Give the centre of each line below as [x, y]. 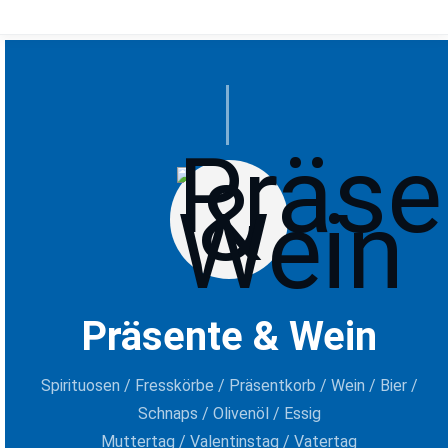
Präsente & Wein [229, 337]
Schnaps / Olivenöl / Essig [229, 414]
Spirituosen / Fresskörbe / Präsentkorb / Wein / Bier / [229, 386]
